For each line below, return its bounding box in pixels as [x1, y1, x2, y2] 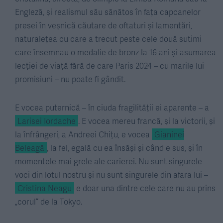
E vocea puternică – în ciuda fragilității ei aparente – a [15, 102, 209, 113]
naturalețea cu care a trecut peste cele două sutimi [15, 33, 202, 44]
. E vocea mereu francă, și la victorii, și [78, 115, 215, 126]
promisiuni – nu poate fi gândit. [15, 73, 125, 85]
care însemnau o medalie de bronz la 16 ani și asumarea [15, 46, 216, 58]
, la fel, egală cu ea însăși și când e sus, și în [47, 142, 203, 153]
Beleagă [15, 142, 44, 153]
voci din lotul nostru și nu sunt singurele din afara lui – [15, 169, 208, 180]
